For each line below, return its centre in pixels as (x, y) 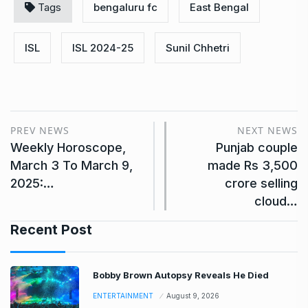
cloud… (276, 201)
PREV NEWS (40, 130)
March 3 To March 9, (71, 165)
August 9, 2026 (193, 295)
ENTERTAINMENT (123, 295)
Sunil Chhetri (198, 47)
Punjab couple (257, 147)
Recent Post (51, 229)
